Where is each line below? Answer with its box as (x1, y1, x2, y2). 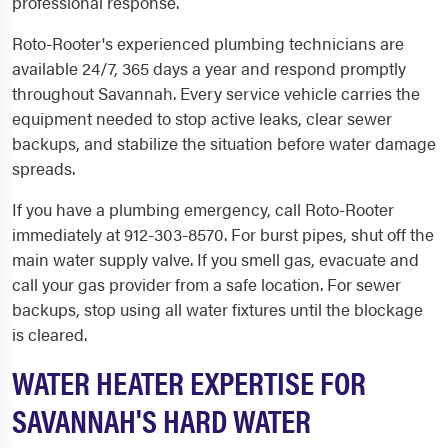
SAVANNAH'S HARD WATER (12, 397, 311, 442)
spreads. (12, 156, 75, 180)
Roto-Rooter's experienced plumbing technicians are (12, 31, 404, 55)
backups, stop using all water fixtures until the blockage (12, 297, 423, 321)
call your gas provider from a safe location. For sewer (12, 272, 401, 296)
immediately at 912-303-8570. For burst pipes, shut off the (12, 222, 434, 246)
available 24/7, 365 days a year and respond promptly (12, 56, 406, 80)
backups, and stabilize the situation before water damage (12, 131, 436, 155)
